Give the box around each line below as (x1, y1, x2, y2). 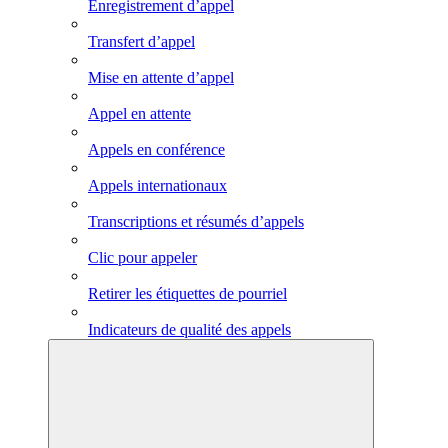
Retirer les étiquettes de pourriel (88, 284, 287, 302)
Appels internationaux (88, 176, 227, 194)
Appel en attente (88, 104, 191, 122)
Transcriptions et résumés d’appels (88, 212, 304, 230)
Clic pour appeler (88, 248, 197, 266)
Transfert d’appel (88, 32, 195, 50)
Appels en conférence (88, 140, 225, 158)
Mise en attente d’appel (88, 68, 234, 86)
